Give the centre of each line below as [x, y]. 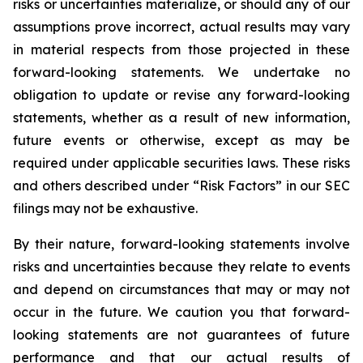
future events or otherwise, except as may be [181, 140]
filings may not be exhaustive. [105, 208]
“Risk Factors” [239, 186]
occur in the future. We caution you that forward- [181, 312]
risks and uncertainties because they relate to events [181, 267]
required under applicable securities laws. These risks [181, 163]
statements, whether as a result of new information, [181, 117]
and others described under [103, 186]
